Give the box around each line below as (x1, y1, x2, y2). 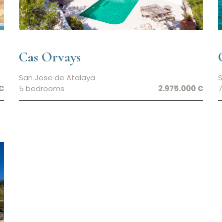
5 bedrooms (19, 83, 64, 94)
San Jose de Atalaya (19, 72, 95, 83)
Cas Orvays (19, 48, 81, 65)
